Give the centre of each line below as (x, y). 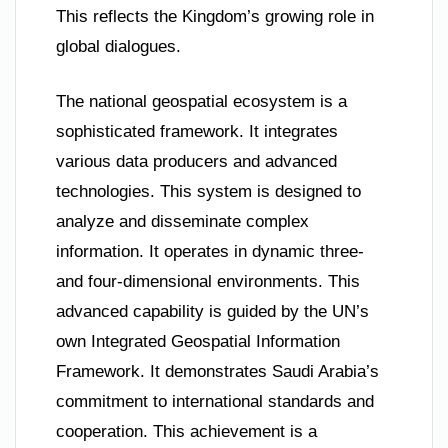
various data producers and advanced (196, 162)
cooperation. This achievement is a (186, 432)
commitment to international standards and (215, 402)
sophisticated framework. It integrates (197, 132)
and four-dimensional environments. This (208, 282)
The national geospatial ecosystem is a (201, 102)
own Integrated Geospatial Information (198, 342)
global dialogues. (118, 46)
